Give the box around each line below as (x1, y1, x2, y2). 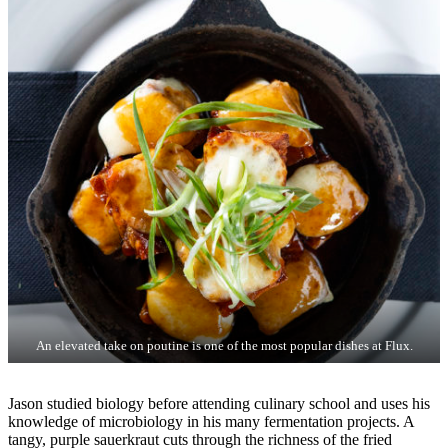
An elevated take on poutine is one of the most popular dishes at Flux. (35, 339, 413, 354)
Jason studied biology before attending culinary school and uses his (8, 395, 430, 413)
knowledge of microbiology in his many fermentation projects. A (8, 413, 414, 431)
